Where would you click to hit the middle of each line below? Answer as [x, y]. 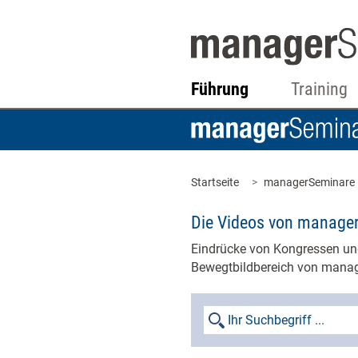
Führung [220, 89]
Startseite [215, 182]
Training [319, 89]
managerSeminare [309, 182]
